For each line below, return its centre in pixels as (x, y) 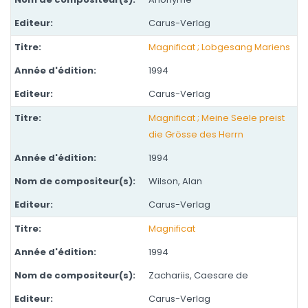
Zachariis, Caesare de (198, 275)
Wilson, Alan (175, 181)
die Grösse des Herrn (196, 134)
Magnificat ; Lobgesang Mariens (219, 47)
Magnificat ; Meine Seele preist (217, 118)
